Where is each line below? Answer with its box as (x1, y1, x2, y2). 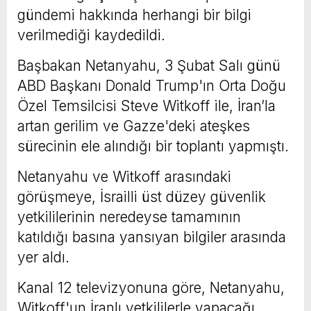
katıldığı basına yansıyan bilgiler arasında (17, 228, 286, 246)
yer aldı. (17, 248, 69, 266)
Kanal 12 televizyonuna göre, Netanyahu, (17, 278, 285, 296)
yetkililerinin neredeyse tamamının (17, 208, 241, 226)
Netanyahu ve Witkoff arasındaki (17, 167, 231, 185)
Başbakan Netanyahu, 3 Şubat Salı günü (17, 56, 280, 74)
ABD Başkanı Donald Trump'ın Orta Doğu (17, 76, 286, 94)
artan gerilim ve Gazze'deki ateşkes (17, 117, 250, 135)
